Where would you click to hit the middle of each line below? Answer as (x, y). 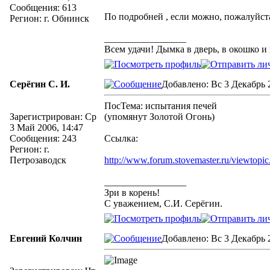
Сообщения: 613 (43, 8)
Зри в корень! (132, 193)
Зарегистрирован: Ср (53, 117)
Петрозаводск (38, 160)
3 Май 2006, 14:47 (46, 127)
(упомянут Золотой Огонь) (159, 117)
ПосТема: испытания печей (161, 106)
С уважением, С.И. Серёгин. (163, 203)
